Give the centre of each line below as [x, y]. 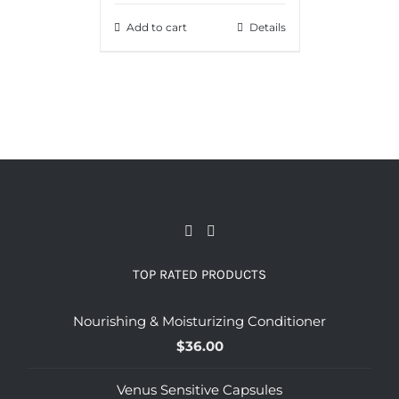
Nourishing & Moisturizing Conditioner [199, 321]
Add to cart [156, 27]
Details [267, 27]
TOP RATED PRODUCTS [199, 274]
